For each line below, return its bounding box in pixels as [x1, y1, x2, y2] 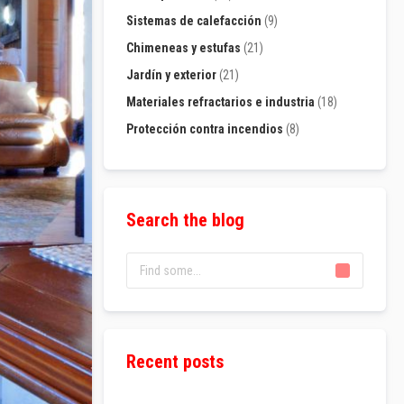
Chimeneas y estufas [126, 41, 244, 56]
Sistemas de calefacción [126, 14, 265, 29]
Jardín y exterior [126, 68, 220, 83]
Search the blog [126, 209, 245, 232]
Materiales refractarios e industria [126, 95, 318, 110]
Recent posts [126, 351, 225, 373]
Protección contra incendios [126, 122, 287, 137]
